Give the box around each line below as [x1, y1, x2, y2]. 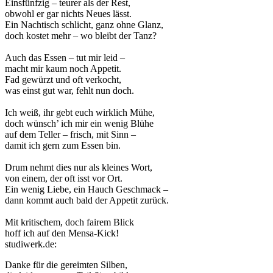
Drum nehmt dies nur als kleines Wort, [5, 162, 152, 173]
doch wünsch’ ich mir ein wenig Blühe [5, 118, 154, 129]
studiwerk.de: [5, 239, 57, 250]
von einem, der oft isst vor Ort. [5, 173, 122, 184]
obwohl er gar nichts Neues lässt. [5, 9, 132, 19]
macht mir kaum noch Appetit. [5, 63, 121, 74]
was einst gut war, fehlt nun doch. [5, 85, 134, 96]
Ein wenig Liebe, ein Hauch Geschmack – [5, 184, 168, 195]
